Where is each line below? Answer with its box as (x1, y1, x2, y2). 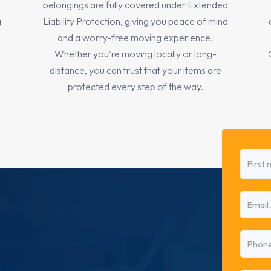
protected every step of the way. (67, 80, 203, 93)
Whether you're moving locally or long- (54, 48, 217, 60)
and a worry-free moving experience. (57, 31, 214, 44)
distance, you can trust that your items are (49, 64, 221, 77)
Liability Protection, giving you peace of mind (42, 15, 228, 28)
